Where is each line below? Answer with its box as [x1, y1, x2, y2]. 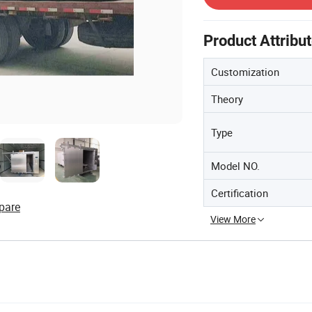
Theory [211, 92, 243, 106]
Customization [211, 65, 279, 79]
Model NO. [211, 159, 260, 173]
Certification [211, 186, 268, 200]
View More [210, 212, 256, 226]
